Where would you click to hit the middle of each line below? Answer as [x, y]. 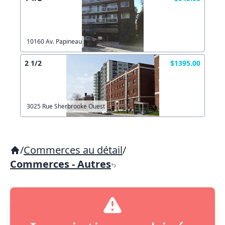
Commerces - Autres [61, 164]
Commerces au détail [73, 150]
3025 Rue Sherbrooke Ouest [66, 106]
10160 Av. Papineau [54, 41]
